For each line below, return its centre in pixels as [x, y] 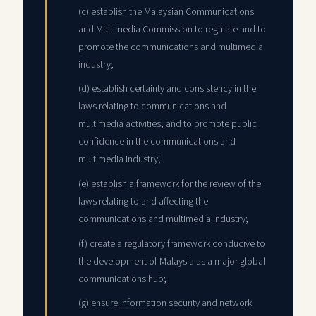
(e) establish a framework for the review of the [170, 184]
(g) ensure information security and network [165, 304]
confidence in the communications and [157, 142]
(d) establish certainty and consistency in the [167, 89]
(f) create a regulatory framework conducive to [172, 244]
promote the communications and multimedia [171, 47]
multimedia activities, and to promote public [168, 124]
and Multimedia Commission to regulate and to [172, 29]
